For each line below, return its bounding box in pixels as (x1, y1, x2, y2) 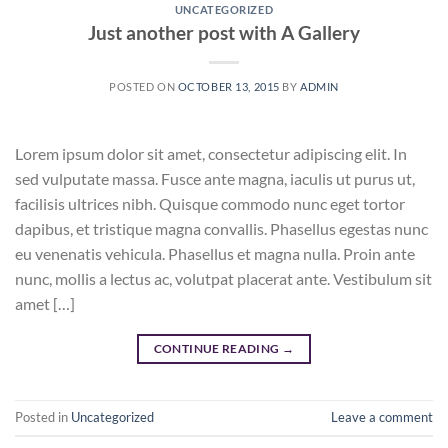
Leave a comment (331, 409, 433, 426)
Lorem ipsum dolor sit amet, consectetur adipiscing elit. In (15, 143, 407, 163)
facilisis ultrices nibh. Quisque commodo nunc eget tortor (15, 193, 405, 213)
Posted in (15, 409, 71, 426)
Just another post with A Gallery (88, 20, 360, 44)
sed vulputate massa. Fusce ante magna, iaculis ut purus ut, (15, 168, 415, 188)
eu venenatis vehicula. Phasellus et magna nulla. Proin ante (15, 243, 415, 263)
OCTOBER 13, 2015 (177, 79, 280, 93)
